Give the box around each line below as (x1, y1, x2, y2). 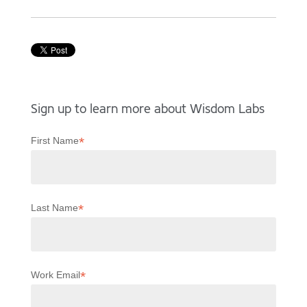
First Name (30, 135, 79, 147)
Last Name (30, 202, 78, 214)
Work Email (30, 269, 80, 281)
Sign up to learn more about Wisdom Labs (30, 101, 265, 118)
